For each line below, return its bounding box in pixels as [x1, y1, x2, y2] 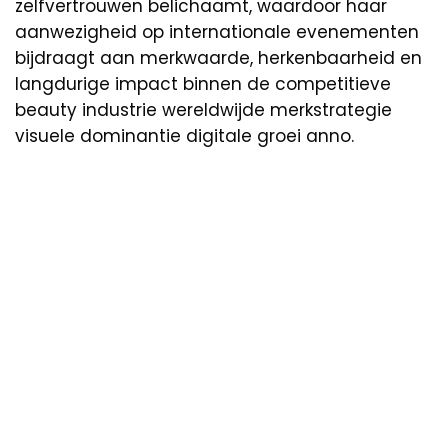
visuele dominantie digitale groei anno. [15, 124, 354, 149]
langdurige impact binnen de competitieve [15, 72, 391, 97]
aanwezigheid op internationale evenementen [15, 20, 419, 45]
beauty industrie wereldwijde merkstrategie [15, 98, 392, 123]
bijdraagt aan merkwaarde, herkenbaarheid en [15, 46, 422, 71]
